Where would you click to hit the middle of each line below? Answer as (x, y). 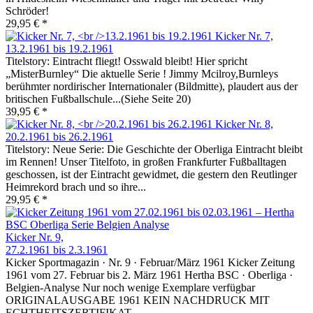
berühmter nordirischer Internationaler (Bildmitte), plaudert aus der (152, 87)
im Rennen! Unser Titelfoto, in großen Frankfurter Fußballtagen (146, 162)
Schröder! (27, 11)
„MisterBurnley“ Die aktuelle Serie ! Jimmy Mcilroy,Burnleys (142, 74)
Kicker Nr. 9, (35, 238)
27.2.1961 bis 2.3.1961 (57, 250)
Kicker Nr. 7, (244, 36)
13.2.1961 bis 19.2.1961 (59, 49)
